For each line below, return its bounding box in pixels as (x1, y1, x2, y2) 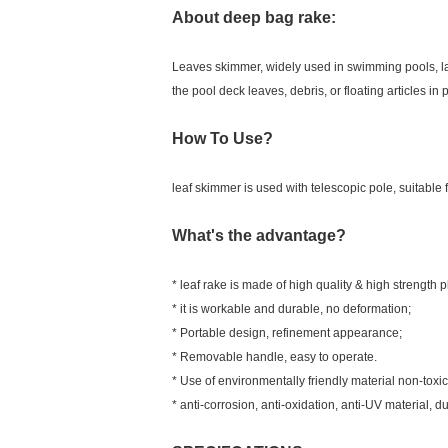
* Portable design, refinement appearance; (172, 326, 402, 340)
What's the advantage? (172, 227, 346, 244)
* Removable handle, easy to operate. (172, 350, 377, 364)
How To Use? (172, 130, 273, 147)
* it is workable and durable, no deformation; (172, 302, 411, 316)
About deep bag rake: (172, 9, 336, 26)
